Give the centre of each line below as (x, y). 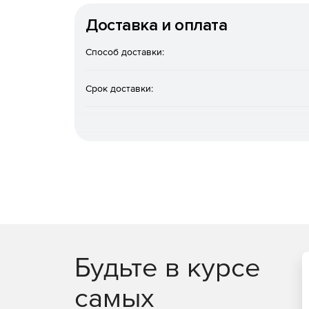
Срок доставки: (119, 88)
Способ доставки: (125, 52)
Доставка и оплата (157, 25)
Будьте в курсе (168, 267)
